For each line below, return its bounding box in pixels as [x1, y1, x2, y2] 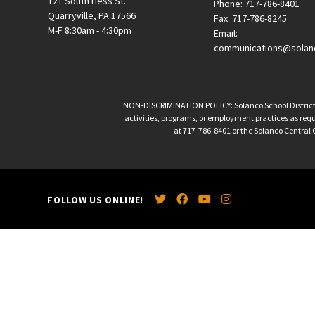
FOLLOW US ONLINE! [47, 193, 144, 206]
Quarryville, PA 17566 [47, 9, 136, 22]
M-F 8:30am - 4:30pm [47, 24, 131, 37]
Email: [214, 27, 238, 40]
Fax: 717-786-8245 [214, 12, 288, 25]
